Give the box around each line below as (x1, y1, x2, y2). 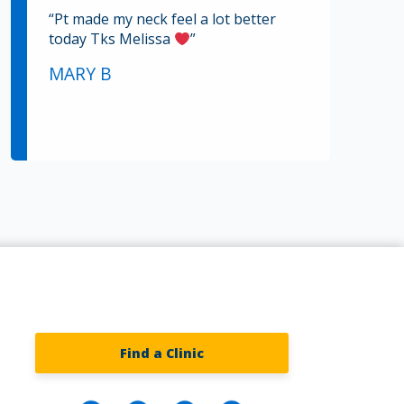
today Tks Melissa (49, 28, 174, 49)
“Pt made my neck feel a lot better (49, 8, 276, 29)
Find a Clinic (119, 344, 204, 362)
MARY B (49, 60, 112, 86)
